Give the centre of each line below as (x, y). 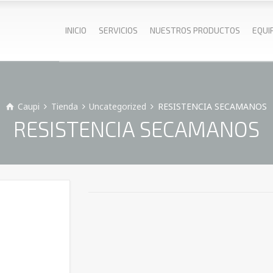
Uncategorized (118, 106)
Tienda (64, 106)
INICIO (76, 30)
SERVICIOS (118, 30)
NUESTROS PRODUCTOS (195, 30)
